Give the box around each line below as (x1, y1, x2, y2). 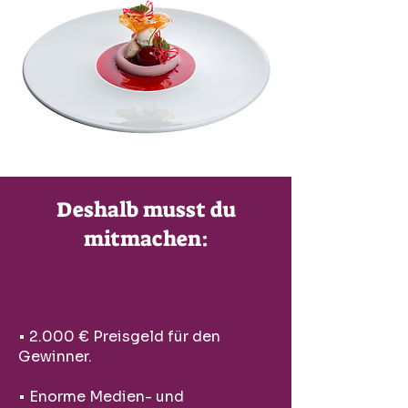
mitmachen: (83, 225, 209, 252)
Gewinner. (18, 347, 92, 366)
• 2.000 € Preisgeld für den (18, 327, 220, 346)
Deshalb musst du (56, 196, 236, 223)
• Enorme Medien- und (18, 387, 184, 406)
